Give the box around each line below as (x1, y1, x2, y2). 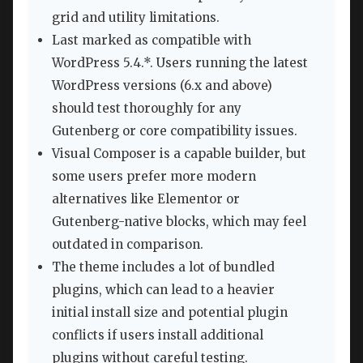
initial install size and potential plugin (52, 305, 288, 321)
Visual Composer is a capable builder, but (52, 146, 306, 162)
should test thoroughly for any (52, 100, 241, 117)
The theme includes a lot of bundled (52, 259, 275, 275)
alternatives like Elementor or (52, 191, 240, 207)
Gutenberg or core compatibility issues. (52, 123, 297, 139)
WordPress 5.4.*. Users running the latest (52, 55, 308, 71)
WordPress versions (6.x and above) (52, 78, 272, 94)
